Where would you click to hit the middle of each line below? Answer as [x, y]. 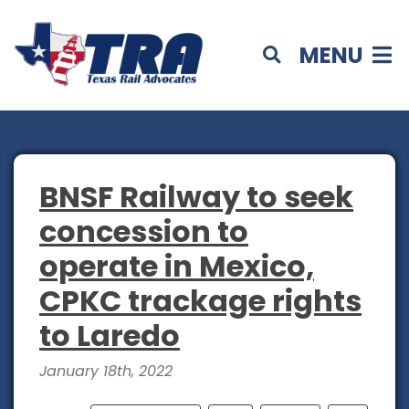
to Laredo [110, 336]
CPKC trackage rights [200, 301]
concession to [144, 232]
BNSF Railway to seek [196, 197]
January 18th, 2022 [106, 372]
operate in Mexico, [177, 267]
